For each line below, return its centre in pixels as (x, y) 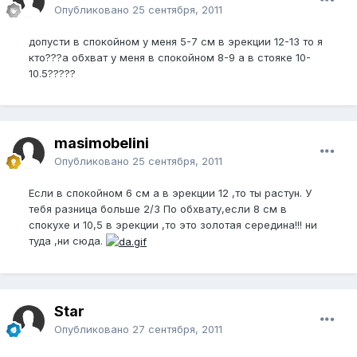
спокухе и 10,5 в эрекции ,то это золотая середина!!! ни (173, 224)
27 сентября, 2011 (177, 329)
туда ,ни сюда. (67, 240)
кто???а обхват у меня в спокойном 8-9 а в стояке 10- (170, 57)
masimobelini (102, 143)
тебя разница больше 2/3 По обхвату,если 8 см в (158, 208)
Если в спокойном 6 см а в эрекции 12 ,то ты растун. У (170, 192)
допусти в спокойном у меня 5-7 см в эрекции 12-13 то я (176, 41)
